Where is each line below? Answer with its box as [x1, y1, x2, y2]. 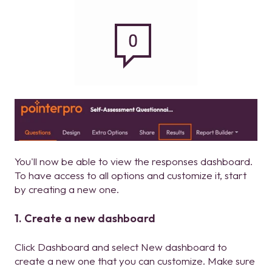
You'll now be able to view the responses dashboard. [15, 155, 253, 168]
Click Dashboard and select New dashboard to [15, 240, 227, 254]
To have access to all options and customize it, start [15, 169, 246, 182]
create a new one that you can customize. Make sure [15, 254, 255, 268]
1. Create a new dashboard [15, 211, 155, 225]
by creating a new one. [15, 183, 119, 196]
